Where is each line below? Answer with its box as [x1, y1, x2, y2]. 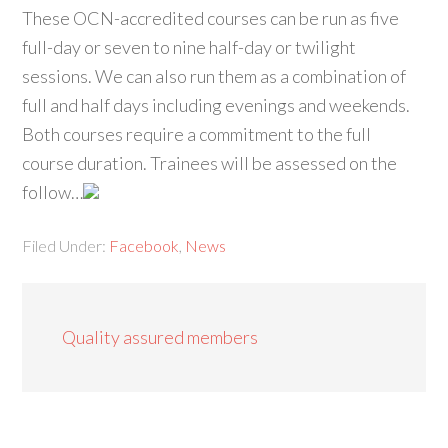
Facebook [109, 236, 180, 255]
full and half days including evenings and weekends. [22, 94, 411, 116]
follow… [22, 181, 84, 203]
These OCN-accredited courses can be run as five [22, 7, 400, 29]
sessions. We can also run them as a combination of [22, 65, 407, 87]
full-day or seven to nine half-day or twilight [22, 36, 357, 58]
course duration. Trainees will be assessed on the [22, 152, 398, 174]
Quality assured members [62, 326, 259, 348]
